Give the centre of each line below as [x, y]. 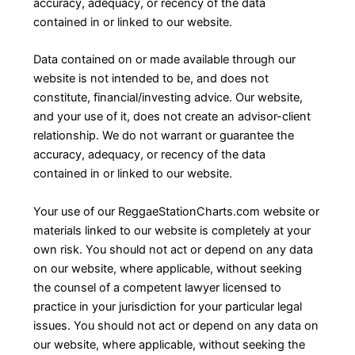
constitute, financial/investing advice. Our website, [168, 98]
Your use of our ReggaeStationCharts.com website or [176, 211]
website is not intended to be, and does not [151, 79]
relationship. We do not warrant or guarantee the [163, 136]
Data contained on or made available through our [164, 60]
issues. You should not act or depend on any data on [176, 325]
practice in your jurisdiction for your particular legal [167, 306]
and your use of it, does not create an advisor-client [172, 117]
